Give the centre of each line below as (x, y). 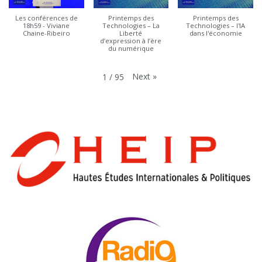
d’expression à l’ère (131, 40)
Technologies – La (131, 25)
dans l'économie (216, 33)
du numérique (131, 48)
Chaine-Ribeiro (46, 33)
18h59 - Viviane (46, 25)
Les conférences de (46, 18)
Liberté (131, 33)
